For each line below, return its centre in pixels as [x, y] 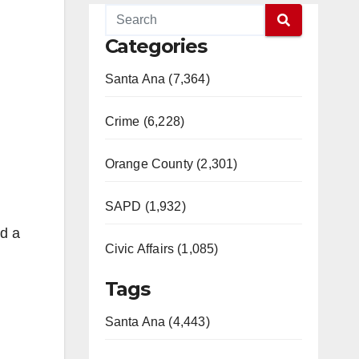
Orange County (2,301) [171, 164]
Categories [155, 46]
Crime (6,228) [145, 121]
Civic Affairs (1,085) [161, 249]
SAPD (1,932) [145, 206]
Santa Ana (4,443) [157, 322]
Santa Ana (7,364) [157, 79]
